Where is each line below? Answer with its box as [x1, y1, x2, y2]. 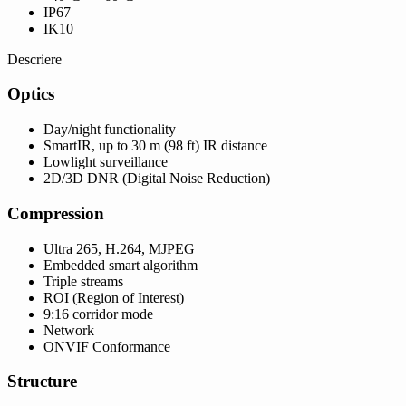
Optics [7, 84, 54, 104]
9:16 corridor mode [43, 305, 153, 322]
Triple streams [43, 273, 123, 289]
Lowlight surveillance [43, 154, 168, 170]
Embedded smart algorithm [43, 256, 198, 273]
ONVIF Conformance [43, 338, 170, 354]
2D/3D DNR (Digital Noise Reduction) [43, 170, 270, 187]
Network [43, 322, 94, 338]
